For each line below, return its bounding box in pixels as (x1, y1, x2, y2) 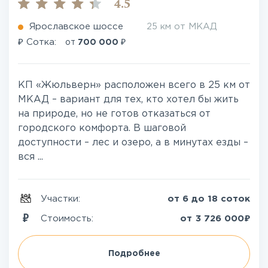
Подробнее (108, 250, 160, 257)
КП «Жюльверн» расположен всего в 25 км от (18, 81, 250, 90)
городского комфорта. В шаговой (18, 124, 186, 133)
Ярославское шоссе (29, 23, 123, 31)
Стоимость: (41, 214, 96, 223)
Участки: (41, 195, 83, 203)
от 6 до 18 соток (167, 195, 250, 203)
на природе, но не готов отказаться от (18, 109, 211, 118)
